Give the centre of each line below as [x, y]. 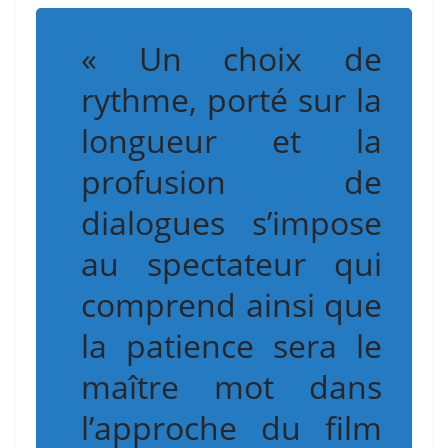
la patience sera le [231, 346]
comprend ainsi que [231, 305]
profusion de [231, 182]
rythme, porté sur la [231, 100]
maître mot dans [231, 387]
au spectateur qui [231, 264]
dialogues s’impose [231, 223]
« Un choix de [231, 59]
